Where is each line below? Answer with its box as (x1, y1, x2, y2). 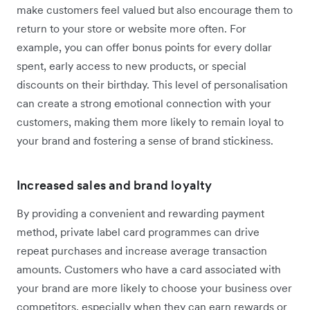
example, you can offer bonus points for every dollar (17, 40, 272, 55)
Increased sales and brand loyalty (17, 177, 212, 194)
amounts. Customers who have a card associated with (17, 262, 281, 277)
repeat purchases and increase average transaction (17, 244, 267, 258)
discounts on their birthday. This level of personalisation (17, 77, 288, 92)
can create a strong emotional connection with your (17, 96, 271, 111)
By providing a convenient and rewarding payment (17, 206, 264, 221)
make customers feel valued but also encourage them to (17, 3, 293, 17)
